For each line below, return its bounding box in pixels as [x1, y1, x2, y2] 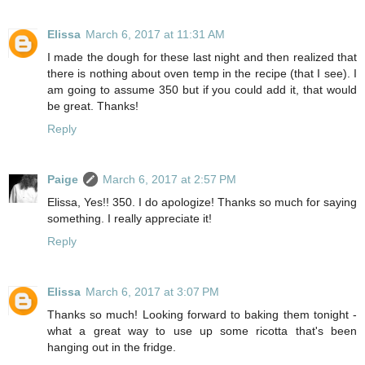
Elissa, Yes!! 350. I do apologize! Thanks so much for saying [47, 195, 357, 209]
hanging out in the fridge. [47, 340, 176, 354]
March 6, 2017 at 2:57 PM [103, 172, 236, 186]
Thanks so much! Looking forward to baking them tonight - [47, 307, 357, 321]
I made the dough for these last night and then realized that [47, 50, 357, 64]
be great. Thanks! [47, 99, 139, 112]
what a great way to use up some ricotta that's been [47, 323, 357, 337]
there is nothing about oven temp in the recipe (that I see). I [47, 66, 357, 80]
